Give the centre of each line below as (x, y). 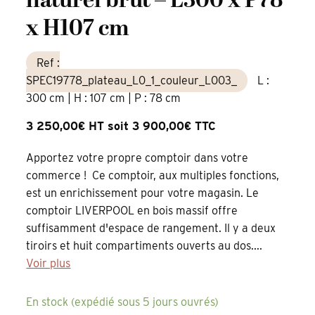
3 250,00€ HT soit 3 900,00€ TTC (121, 126)
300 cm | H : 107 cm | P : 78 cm (104, 98)
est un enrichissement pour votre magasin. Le (143, 193)
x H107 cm (78, 28)
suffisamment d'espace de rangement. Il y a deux (151, 229)
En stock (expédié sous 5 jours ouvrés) (123, 302)
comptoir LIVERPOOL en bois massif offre (132, 211)
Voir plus (49, 264)
